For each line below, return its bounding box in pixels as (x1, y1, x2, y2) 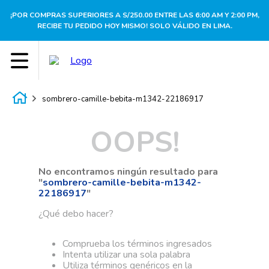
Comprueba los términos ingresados (62, 237, 212, 250)
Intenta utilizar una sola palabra (62, 248, 190, 261)
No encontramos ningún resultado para (38, 165, 218, 178)
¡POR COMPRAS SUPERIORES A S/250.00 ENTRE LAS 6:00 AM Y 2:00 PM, (10, 10, 259, 20)
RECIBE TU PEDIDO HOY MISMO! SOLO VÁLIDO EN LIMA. (37, 21, 232, 31)
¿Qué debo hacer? (38, 207, 113, 220)
